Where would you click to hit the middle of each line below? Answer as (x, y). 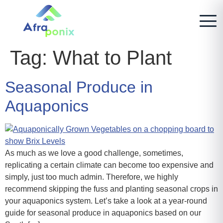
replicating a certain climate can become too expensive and (109, 165)
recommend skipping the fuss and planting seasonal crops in (111, 189)
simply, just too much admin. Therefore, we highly (92, 177)
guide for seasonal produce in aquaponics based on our (103, 213)
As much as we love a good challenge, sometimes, (94, 153)
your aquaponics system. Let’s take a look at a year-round (106, 201)
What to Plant (112, 58)
